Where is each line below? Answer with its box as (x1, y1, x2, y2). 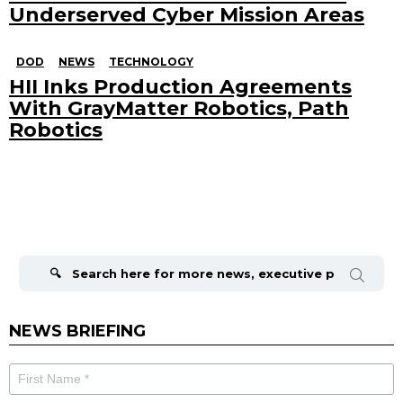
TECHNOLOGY (109, 54, 193, 68)
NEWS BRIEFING (9, 320, 146, 341)
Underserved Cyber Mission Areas (9, 2, 364, 27)
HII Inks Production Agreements (9, 74, 352, 99)
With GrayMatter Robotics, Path (9, 95, 349, 121)
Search (18, 241, 62, 255)
